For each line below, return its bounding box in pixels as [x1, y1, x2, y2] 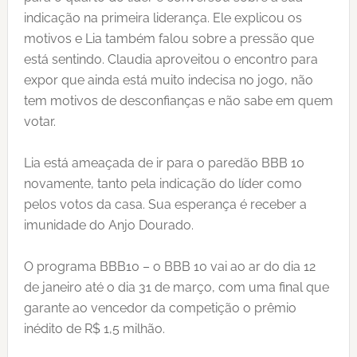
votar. [23, 114, 56, 129]
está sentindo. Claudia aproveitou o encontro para [23, 52, 318, 67]
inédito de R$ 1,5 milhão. [23, 321, 165, 336]
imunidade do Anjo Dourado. [23, 218, 194, 233]
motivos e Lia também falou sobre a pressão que [23, 31, 314, 46]
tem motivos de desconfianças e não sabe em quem [23, 93, 333, 108]
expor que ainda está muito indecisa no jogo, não [23, 73, 313, 88]
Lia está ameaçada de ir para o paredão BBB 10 [23, 155, 304, 171]
